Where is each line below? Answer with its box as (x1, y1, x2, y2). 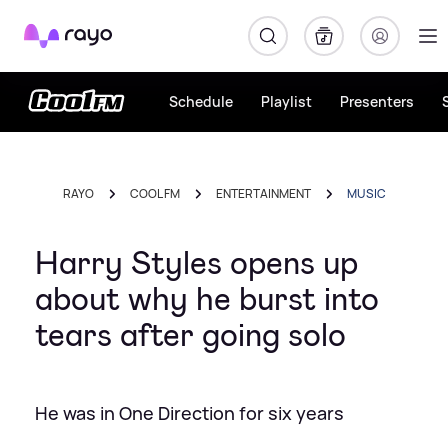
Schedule (169, 92, 233, 111)
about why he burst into (35, 278, 379, 320)
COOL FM (129, 185, 180, 202)
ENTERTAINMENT (215, 185, 311, 202)
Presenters (340, 92, 414, 111)
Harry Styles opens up (35, 242, 358, 284)
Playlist (261, 92, 312, 111)
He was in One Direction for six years (35, 401, 344, 425)
